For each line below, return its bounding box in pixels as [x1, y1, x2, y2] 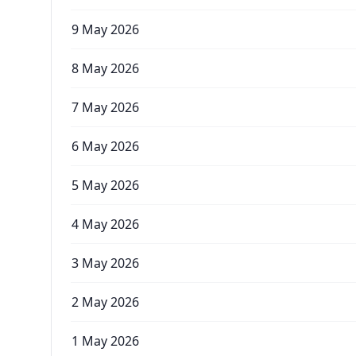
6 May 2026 [72, 137, 139, 155]
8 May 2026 [72, 60, 139, 77]
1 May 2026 [72, 332, 139, 350]
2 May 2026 [72, 293, 139, 311]
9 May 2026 [72, 21, 139, 38]
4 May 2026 [72, 215, 139, 233]
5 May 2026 [72, 176, 139, 194]
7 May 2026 [72, 99, 139, 116]
